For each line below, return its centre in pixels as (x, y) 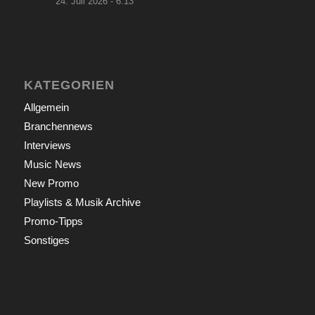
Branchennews (58, 127)
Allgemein (46, 108)
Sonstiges (46, 240)
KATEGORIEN (69, 85)
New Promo (51, 184)
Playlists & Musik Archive (82, 202)
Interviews (47, 146)
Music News (52, 165)
